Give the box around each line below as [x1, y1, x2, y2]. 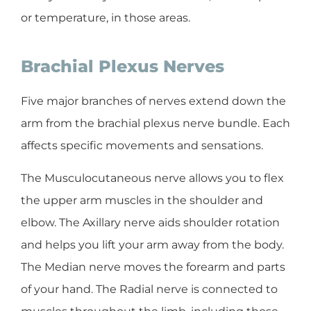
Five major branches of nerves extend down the [21, 94, 286, 108]
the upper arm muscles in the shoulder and [21, 193, 263, 207]
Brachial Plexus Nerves [21, 56, 224, 77]
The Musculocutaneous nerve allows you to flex [21, 171, 284, 185]
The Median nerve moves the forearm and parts [21, 260, 285, 274]
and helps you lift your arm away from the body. [21, 237, 284, 251]
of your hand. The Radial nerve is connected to [21, 282, 278, 296]
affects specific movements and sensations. [21, 139, 263, 153]
